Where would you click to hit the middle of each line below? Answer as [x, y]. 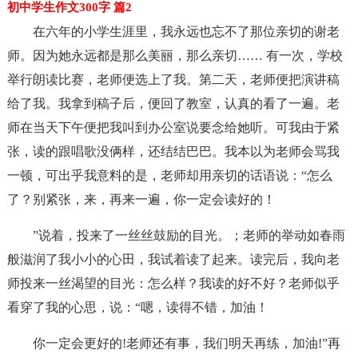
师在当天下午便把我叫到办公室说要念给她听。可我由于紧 [173, 127]
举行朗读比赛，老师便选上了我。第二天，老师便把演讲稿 [173, 80]
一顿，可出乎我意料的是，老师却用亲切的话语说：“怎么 [169, 175]
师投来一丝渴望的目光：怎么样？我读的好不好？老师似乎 [173, 283]
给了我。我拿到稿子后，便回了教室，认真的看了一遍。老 [173, 103]
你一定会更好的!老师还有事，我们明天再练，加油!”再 [186, 343]
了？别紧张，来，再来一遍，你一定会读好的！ [141, 199]
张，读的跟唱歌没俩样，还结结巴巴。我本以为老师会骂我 [173, 151]
